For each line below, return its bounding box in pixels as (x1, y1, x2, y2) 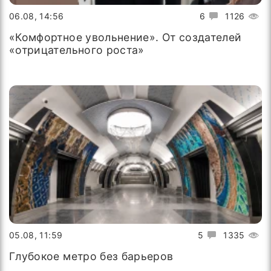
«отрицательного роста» (9, 44, 145, 56)
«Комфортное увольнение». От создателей (9, 31, 242, 44)
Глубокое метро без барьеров (9, 249, 174, 263)
